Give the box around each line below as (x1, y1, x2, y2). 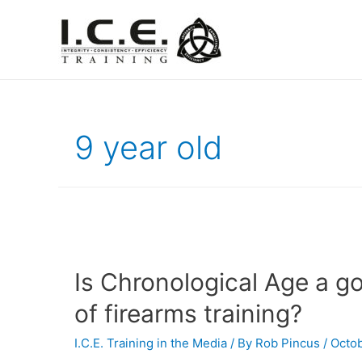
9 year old (74, 128, 223, 167)
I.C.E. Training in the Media (74, 335, 227, 351)
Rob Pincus (255, 335, 320, 351)
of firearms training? (74, 299, 302, 329)
